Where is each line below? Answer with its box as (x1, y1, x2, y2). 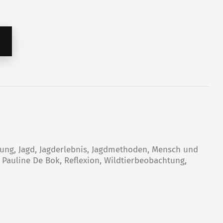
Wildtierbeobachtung (104, 155, 185, 166)
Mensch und (152, 144, 199, 155)
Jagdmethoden (92, 144, 148, 155)
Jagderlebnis (39, 144, 88, 155)
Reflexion (64, 155, 100, 166)
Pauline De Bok (2, 155, 60, 166)
